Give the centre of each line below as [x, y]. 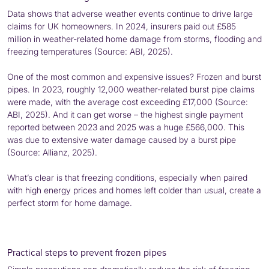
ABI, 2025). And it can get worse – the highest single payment [125, 114]
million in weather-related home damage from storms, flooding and [134, 38]
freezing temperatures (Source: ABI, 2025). [90, 51]
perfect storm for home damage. [70, 202]
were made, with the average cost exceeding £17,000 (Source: [128, 101]
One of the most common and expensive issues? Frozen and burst [134, 76]
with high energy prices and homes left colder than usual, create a [134, 190]
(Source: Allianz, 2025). [52, 152]
